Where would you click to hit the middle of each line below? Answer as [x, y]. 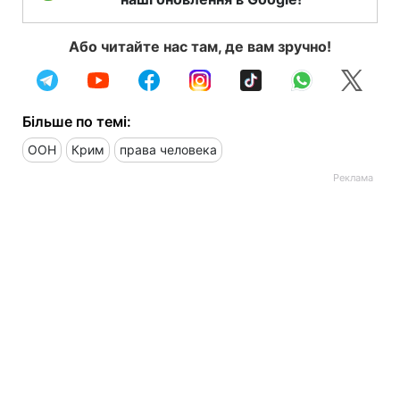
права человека [168, 149]
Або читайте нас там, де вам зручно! [200, 46]
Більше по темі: [77, 121]
